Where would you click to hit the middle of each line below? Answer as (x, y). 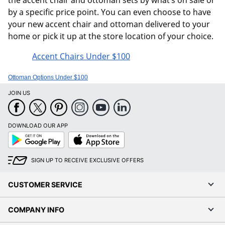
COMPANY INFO (36, 209)
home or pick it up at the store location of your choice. (111, 36)
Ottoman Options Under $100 (48, 77)
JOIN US (19, 93)
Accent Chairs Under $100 (81, 56)
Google (17, 134)
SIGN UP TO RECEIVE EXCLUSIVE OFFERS (87, 160)
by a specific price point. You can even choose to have (109, 12)
